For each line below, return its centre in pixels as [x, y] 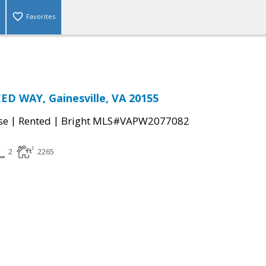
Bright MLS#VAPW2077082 [125, 121]
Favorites [41, 17]
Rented [35, 121]
